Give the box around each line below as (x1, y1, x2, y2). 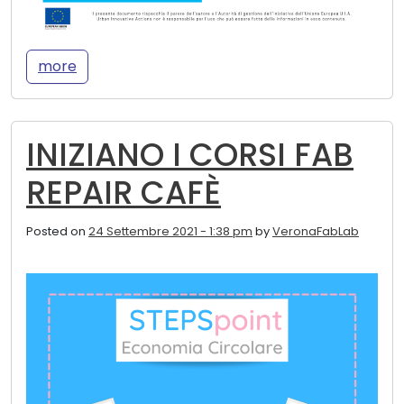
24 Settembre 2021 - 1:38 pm (88, 223, 252, 241)
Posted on (26, 223, 88, 241)
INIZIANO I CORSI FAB (26, 133, 353, 178)
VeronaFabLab (272, 223, 359, 241)
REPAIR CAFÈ (26, 170, 221, 216)
